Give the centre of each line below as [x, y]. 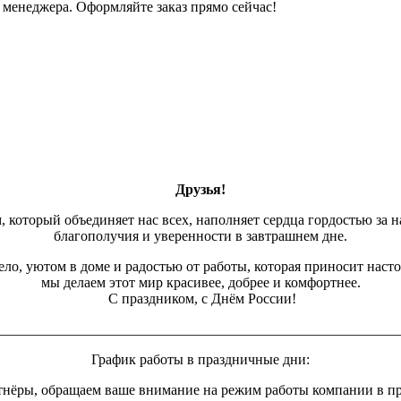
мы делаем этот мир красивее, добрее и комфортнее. [200, 283]
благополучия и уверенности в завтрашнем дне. [200, 236]
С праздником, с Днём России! [200, 299]
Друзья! [200, 190]
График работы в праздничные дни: [200, 360]
